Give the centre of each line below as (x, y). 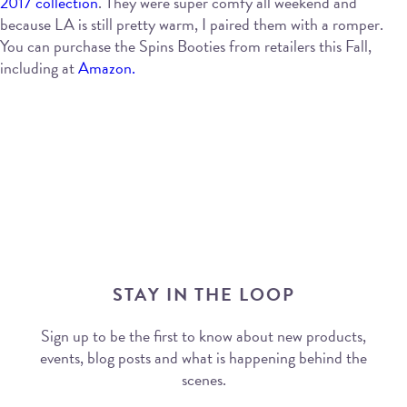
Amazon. (107, 68)
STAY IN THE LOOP (203, 294)
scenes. (203, 379)
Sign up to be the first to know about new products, (203, 335)
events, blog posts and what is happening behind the (203, 357)
